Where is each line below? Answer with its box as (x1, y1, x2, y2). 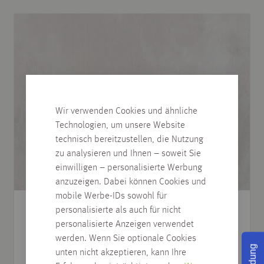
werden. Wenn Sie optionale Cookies (55, 233, 196, 243)
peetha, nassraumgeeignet (28, 223, 139, 233)
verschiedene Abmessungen (28, 240, 129, 249)
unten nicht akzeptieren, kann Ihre (55, 247, 186, 258)
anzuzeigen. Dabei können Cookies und (55, 177, 206, 187)
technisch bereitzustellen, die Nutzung (55, 134, 203, 144)
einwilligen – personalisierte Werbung (55, 163, 202, 173)
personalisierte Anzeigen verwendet (55, 219, 194, 229)
